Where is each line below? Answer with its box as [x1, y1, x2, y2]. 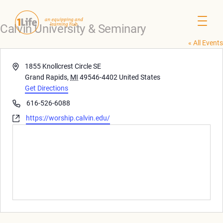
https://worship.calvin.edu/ [26, 113, 110, 122]
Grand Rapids [25, 72, 68, 82]
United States [119, 72, 161, 82]
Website [12, 112, 36, 122]
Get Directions [25, 83, 69, 93]
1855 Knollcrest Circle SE [25, 61, 102, 71]
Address [12, 61, 37, 70]
